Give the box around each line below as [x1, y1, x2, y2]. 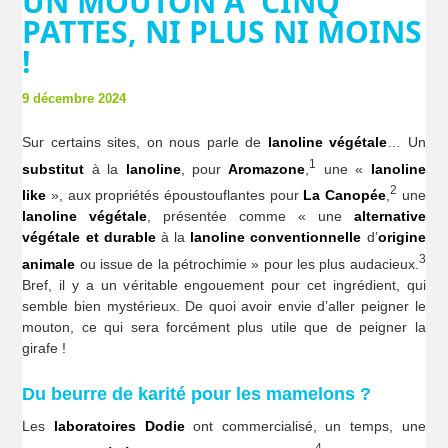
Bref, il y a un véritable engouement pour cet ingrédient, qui [22, 276, 426, 293]
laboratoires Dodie [54, 418, 185, 435]
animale [22, 255, 76, 272]
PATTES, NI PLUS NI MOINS [22, 10, 423, 52]
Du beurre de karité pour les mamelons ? [22, 384, 372, 405]
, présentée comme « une [147, 208, 354, 225]
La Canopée [303, 187, 386, 204]
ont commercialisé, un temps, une [184, 418, 426, 435]
